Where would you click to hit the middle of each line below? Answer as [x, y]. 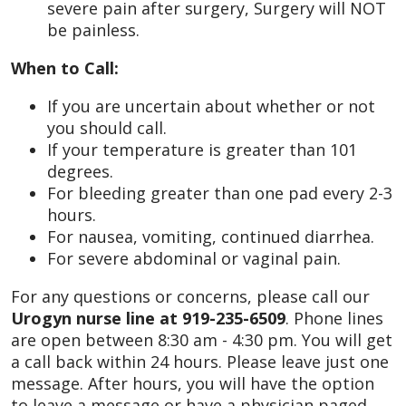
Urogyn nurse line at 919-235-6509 [148, 318]
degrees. [80, 171]
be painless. [93, 29]
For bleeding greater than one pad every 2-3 [220, 193]
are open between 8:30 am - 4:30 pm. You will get [202, 339]
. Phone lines [334, 318]
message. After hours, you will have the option [193, 383]
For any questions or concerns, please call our [190, 296]
